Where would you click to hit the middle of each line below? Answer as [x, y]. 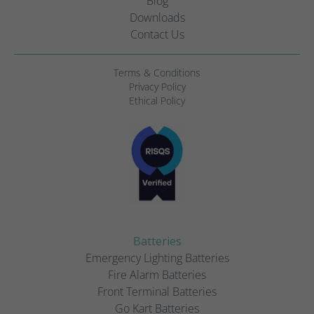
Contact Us [157, 34]
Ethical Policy [157, 100]
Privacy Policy [157, 86]
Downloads [157, 17]
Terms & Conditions [157, 72]
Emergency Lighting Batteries [157, 258]
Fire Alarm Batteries [157, 274]
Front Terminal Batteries [157, 291]
